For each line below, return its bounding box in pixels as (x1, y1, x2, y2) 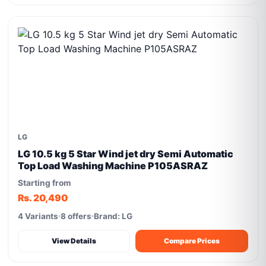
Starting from (18, 178, 72, 188)
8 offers (61, 211, 92, 221)
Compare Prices (164, 236, 220, 245)
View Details (52, 236, 97, 245)
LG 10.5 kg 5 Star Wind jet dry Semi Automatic (18, 148, 234, 160)
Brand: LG (94, 211, 133, 221)
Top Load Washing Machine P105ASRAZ (18, 160, 208, 172)
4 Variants (18, 211, 59, 221)
